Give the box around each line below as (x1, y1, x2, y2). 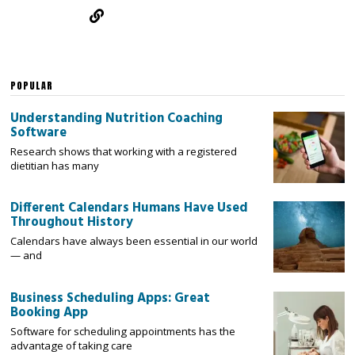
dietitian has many (10, 158, 100, 173)
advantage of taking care (10, 338, 133, 353)
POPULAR (10, 78, 54, 93)
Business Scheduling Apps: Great (10, 288, 211, 309)
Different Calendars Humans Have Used (10, 198, 249, 219)
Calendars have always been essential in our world (10, 234, 258, 249)
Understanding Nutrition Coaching (10, 108, 223, 129)
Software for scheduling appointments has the (10, 323, 236, 338)
